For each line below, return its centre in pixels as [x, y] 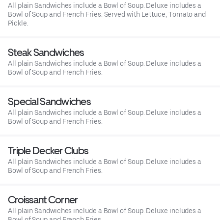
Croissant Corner [43, 199]
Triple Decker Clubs [48, 150]
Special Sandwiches [49, 101]
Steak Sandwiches [46, 52]
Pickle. [18, 23]
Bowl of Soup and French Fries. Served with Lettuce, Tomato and [107, 14]
